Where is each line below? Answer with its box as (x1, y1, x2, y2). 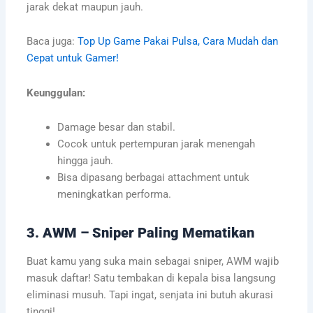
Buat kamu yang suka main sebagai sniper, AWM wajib (26, 255, 279, 268)
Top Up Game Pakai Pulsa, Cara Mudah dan (77, 35, 278, 48)
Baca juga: (26, 35, 78, 48)
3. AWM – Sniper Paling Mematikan (26, 224, 254, 242)
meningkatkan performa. (57, 188, 171, 201)
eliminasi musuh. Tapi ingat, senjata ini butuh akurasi (26, 289, 273, 302)
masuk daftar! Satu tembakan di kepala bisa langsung (26, 272, 275, 285)
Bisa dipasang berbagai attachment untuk (57, 171, 249, 184)
